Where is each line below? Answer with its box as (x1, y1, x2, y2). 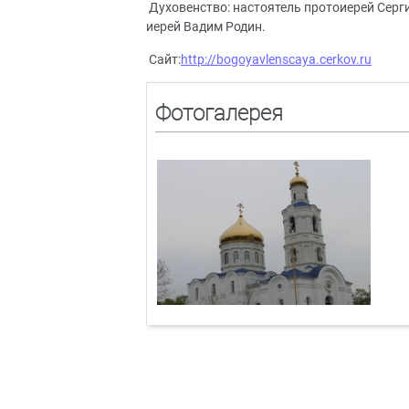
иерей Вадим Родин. (146, 19, 266, 36)
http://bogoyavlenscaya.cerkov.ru (181, 51, 372, 68)
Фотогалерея (154, 100, 283, 126)
